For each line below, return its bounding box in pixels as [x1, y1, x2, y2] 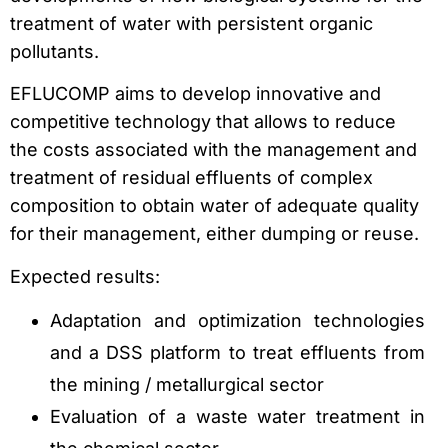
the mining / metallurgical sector [50, 374, 324, 395]
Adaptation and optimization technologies [50, 310, 426, 331]
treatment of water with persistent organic [10, 12, 373, 34]
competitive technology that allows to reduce [10, 111, 396, 133]
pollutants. [10, 40, 99, 62]
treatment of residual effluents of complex [10, 167, 373, 189]
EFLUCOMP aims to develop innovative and [10, 83, 381, 105]
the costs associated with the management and [10, 139, 417, 161]
